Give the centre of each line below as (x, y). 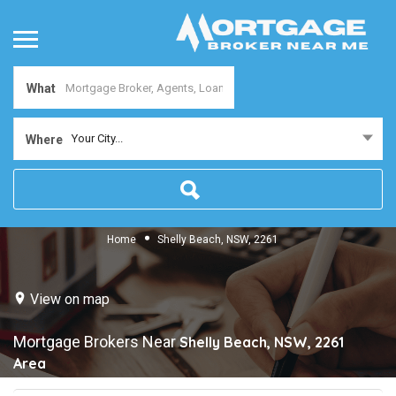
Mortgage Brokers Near (96, 342)
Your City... (97, 139)
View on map (70, 299)
